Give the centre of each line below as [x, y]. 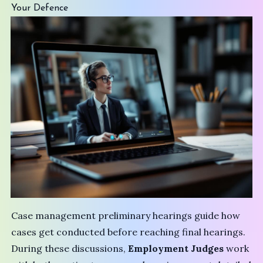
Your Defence [40, 9]
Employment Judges [176, 249]
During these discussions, [70, 249]
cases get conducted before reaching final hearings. [129, 232]
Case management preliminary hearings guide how [126, 216]
